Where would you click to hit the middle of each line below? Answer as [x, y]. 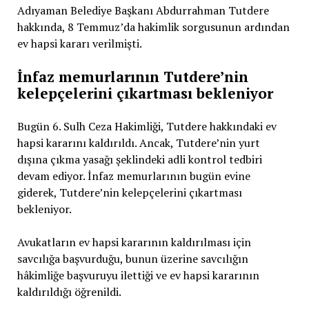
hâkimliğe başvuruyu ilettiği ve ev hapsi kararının [138, 275]
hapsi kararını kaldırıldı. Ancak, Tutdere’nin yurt [138, 143]
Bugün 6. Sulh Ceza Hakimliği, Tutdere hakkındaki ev [147, 126]
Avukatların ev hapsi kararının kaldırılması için [134, 242]
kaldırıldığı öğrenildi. [69, 292]
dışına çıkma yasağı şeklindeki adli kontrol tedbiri [139, 159]
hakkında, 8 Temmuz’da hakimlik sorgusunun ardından [153, 27]
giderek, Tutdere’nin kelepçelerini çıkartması [129, 192]
